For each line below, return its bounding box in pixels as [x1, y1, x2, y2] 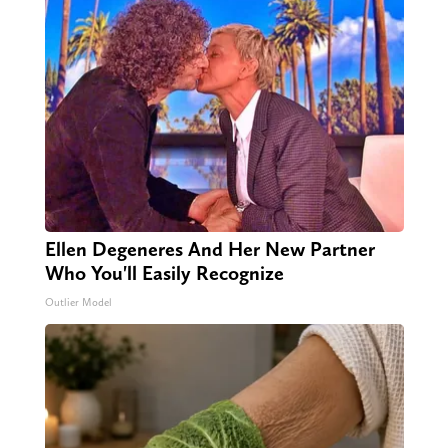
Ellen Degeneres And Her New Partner [44, 237, 375, 262]
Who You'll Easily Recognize [44, 261, 284, 286]
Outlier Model [44, 296, 112, 310]
